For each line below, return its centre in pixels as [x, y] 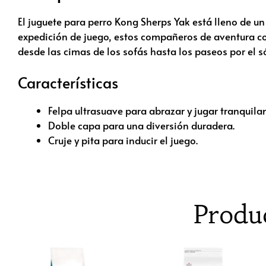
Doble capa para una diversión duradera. [141, 126]
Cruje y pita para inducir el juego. [123, 140]
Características [68, 83]
